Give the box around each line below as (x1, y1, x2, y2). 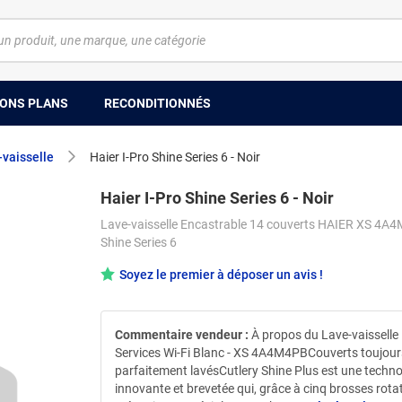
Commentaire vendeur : (115, 327, 249, 342)
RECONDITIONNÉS (104, 95, 211, 110)
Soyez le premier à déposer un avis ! (119, 267, 323, 282)
